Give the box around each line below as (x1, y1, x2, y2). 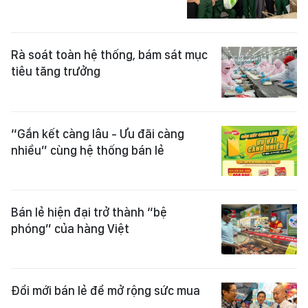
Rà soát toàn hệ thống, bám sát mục (11, 47, 208, 63)
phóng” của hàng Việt (11, 221, 129, 236)
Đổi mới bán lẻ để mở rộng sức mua (11, 283, 200, 298)
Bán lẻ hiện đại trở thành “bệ (11, 205, 167, 220)
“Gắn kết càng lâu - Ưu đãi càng (11, 126, 184, 141)
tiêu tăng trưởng (11, 64, 100, 79)
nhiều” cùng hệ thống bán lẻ (11, 142, 164, 157)
